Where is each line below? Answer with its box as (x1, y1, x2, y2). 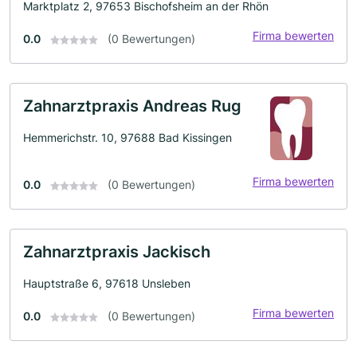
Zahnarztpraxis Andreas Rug (23, 96, 241, 116)
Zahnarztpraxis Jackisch (23, 242, 210, 261)
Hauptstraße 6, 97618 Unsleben (23, 277, 190, 290)
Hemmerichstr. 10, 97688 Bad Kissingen (23, 131, 232, 144)
